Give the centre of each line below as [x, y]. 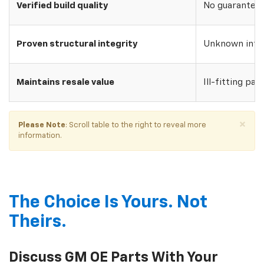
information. [40, 136]
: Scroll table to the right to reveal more [136, 126]
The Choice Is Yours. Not [108, 203]
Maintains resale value [65, 82]
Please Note [42, 126]
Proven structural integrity [77, 44]
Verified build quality [62, 6]
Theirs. [38, 222]
